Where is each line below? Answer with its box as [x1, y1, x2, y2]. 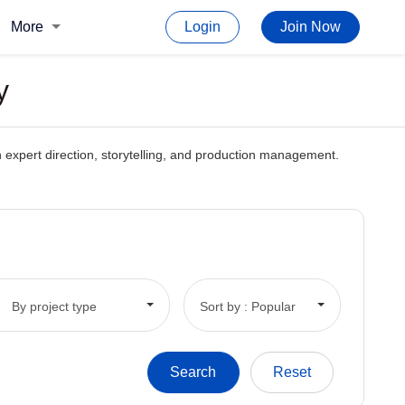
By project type [11, 298, 97, 314]
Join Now [280, 19, 341, 34]
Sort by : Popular [199, 298, 296, 314]
